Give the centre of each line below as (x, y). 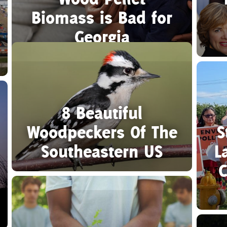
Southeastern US (102, 151)
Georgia (102, 36)
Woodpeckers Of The (102, 132)
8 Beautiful (102, 112)
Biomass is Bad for (102, 17)
